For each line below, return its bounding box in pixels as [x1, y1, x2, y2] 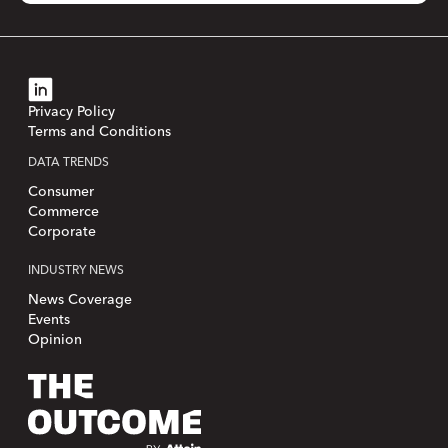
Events [28, 311, 70, 329]
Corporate [28, 223, 96, 241]
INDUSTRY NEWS [28, 263, 124, 278]
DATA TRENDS [28, 155, 109, 170]
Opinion [28, 331, 82, 349]
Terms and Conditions [28, 123, 171, 141]
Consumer [28, 183, 94, 201]
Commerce [28, 203, 99, 221]
